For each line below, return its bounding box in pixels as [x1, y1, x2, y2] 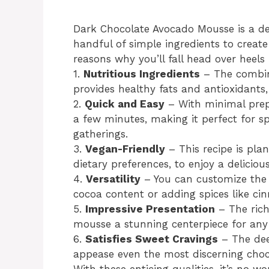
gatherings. [73, 127, 128, 140]
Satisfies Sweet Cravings [85, 232, 218, 245]
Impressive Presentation [85, 202, 215, 215]
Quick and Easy [85, 97, 165, 110]
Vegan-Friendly [85, 142, 165, 155]
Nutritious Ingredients [83, 67, 200, 80]
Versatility [86, 172, 141, 185]
